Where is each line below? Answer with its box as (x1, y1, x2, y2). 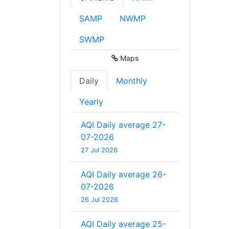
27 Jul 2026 (81, 146, 118, 154)
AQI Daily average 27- (81, 119, 166, 130)
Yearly (79, 96, 103, 107)
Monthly (116, 75, 147, 86)
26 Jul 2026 (81, 195, 118, 203)
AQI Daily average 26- (81, 169, 166, 179)
